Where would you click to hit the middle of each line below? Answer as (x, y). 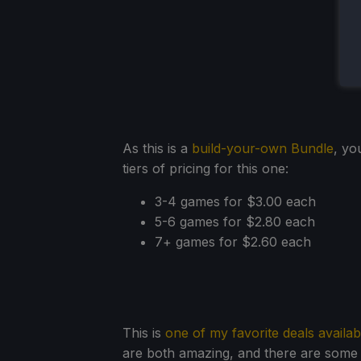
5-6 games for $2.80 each (235, 222)
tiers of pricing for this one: (205, 169)
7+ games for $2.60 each (233, 242)
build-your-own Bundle (263, 149)
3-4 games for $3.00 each (235, 202)
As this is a (157, 149)
